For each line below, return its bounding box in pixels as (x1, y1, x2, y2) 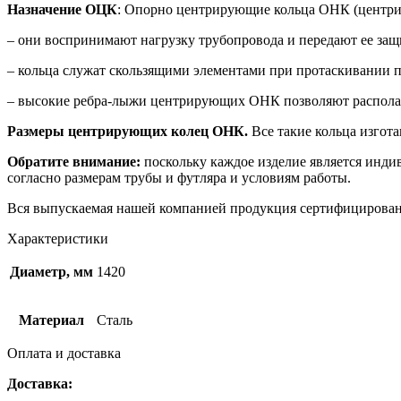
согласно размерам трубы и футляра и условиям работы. (7, 169, 351, 185)
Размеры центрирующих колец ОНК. (7, 123, 248, 139)
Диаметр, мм (10, 263, 93, 279)
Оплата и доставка (7, 345, 121, 361)
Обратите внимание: (7, 153, 141, 169)
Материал (19, 311, 84, 328)
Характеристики (7, 230, 108, 246)
